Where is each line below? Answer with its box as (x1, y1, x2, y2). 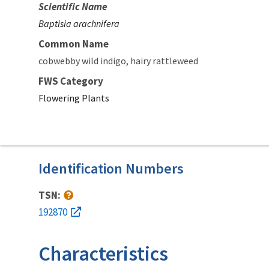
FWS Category (38, 74, 103, 88)
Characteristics (38, 240, 168, 266)
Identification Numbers (38, 159, 184, 178)
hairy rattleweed (130, 54, 198, 67)
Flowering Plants (38, 91, 109, 104)
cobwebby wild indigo (38, 54, 126, 67)
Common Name (38, 37, 109, 50)
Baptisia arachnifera (38, 17, 119, 29)
